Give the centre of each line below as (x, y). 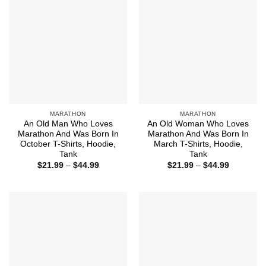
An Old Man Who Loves (68, 124)
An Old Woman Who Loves (198, 124)
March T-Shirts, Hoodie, (198, 144)
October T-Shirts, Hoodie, (68, 144)
